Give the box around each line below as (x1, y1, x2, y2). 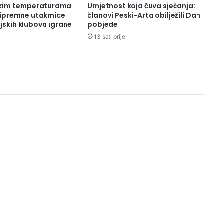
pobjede (87, 20, 118, 30)
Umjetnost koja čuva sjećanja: (87, 1, 195, 11)
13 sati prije (93, 33, 125, 41)
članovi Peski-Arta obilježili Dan (87, 10, 200, 21)
